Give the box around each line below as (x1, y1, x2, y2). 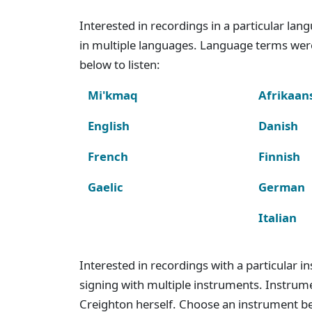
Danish (258, 117, 299, 134)
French (88, 148, 128, 164)
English (88, 117, 130, 134)
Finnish (258, 148, 301, 164)
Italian (258, 209, 297, 226)
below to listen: (79, 56, 160, 72)
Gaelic (88, 178, 123, 195)
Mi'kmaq (88, 86, 138, 103)
